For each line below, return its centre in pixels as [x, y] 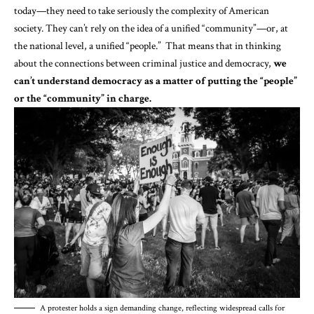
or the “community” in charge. [83, 98]
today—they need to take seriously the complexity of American [142, 11]
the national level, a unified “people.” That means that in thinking [148, 46]
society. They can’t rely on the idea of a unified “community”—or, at [151, 28]
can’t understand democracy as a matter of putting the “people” [156, 81]
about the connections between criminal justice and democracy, [144, 63]
